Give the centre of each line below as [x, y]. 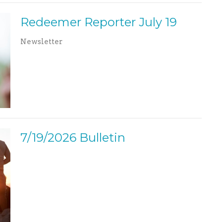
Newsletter [41, 42]
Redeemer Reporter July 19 [98, 22]
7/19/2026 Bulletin [73, 137]
